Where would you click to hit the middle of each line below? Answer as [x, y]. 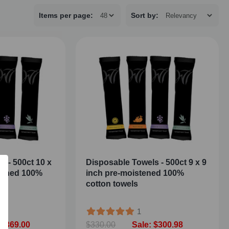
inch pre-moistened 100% [135, 173]
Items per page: [66, 15]
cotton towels [112, 184]
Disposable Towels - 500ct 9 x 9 [146, 162]
